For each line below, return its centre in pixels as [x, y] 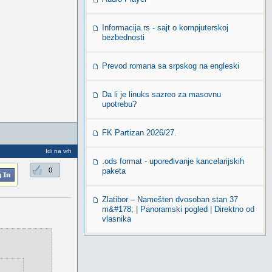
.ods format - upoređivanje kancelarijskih [173, 161]
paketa [114, 171]
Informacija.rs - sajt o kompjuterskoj [165, 28]
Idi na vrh [59, 151]
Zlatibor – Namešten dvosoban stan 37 [170, 199]
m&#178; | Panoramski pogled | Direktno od [178, 209]
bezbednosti [123, 37]
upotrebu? [119, 104]
